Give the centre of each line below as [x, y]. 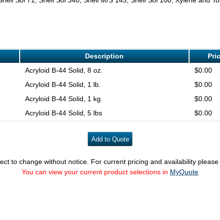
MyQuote [184, 172]
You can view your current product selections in [96, 172]
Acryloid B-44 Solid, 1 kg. [64, 98]
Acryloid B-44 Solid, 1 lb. [63, 84]
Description [104, 56]
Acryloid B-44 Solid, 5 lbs [63, 113]
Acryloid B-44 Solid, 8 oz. [64, 70]
